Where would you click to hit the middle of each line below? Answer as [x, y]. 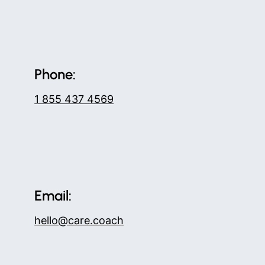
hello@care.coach [79, 221]
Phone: [55, 74]
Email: [53, 196]
